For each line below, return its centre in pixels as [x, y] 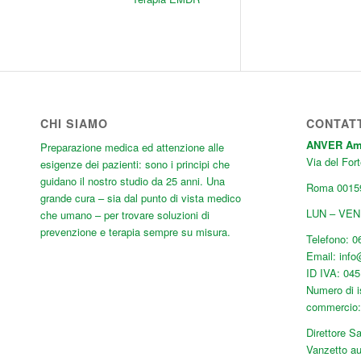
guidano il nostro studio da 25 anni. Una [133, 181]
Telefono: [329, 239]
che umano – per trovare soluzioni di [125, 215]
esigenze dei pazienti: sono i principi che [135, 164]
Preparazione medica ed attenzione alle [132, 147]
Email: [322, 256]
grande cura [68, 198]
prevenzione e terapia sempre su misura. [135, 232]
